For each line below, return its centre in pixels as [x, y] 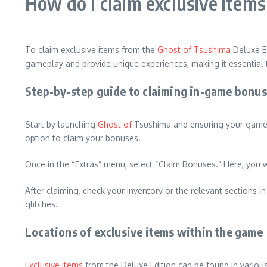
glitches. [41, 204]
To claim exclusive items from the [91, 50]
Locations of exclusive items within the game [144, 232]
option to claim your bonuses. [83, 138]
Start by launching [61, 124]
